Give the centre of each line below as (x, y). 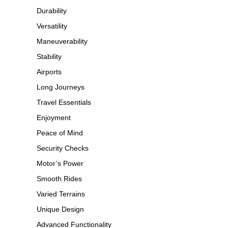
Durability (52, 10)
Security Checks (63, 148)
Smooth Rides (59, 178)
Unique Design (60, 209)
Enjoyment (54, 117)
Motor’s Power (60, 163)
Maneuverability (62, 41)
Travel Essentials (64, 102)
